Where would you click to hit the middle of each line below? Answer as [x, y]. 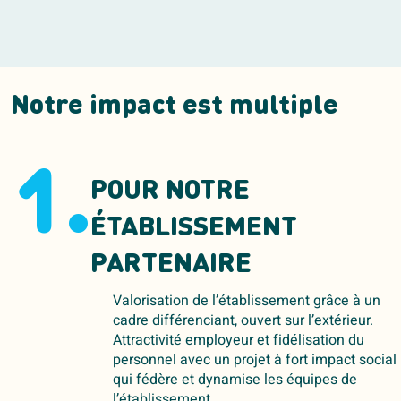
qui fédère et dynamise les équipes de [235, 380]
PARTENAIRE [171, 265]
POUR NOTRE [170, 192]
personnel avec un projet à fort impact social [254, 360]
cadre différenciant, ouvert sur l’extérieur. [243, 321]
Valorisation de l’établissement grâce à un [246, 301]
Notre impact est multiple [175, 107]
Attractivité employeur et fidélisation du [238, 341]
